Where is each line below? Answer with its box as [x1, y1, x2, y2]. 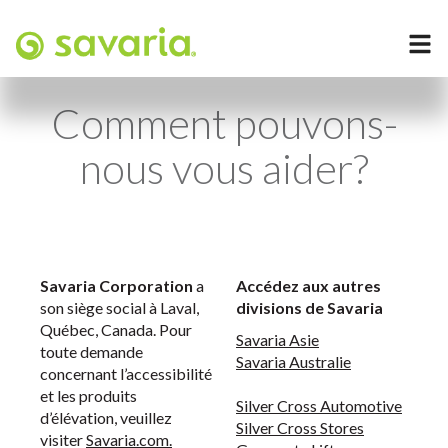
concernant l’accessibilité [40, 364, 212, 383]
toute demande [40, 342, 143, 361]
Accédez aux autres [236, 276, 381, 295]
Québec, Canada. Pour [40, 320, 192, 339]
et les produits [40, 386, 137, 405]
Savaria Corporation [40, 276, 193, 295]
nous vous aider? [79, 143, 369, 193]
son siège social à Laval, [40, 298, 199, 317]
